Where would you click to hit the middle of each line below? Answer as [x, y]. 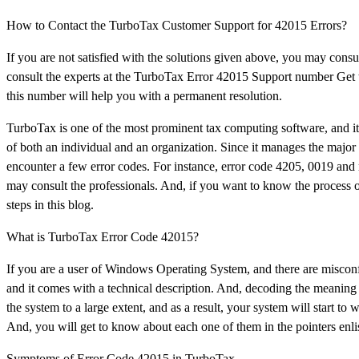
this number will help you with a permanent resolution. [144, 95]
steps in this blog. [50, 204]
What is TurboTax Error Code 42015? [103, 236]
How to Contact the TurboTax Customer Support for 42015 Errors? [177, 25]
